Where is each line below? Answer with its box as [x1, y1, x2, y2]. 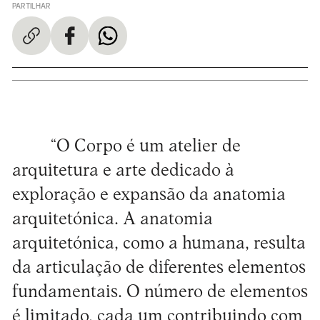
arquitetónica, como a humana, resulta [11, 234, 306, 253]
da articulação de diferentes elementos [11, 259, 306, 277]
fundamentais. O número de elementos [11, 283, 308, 301]
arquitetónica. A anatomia [11, 210, 213, 229]
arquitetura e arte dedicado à [11, 161, 234, 180]
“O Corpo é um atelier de [50, 137, 241, 156]
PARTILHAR [11, 2, 51, 10]
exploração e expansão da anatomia [11, 186, 286, 204]
